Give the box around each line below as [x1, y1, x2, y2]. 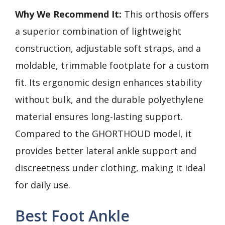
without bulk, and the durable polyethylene [15, 93, 203, 105]
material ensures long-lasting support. [15, 110, 183, 123]
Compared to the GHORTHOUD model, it [15, 128, 192, 140]
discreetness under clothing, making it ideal [15, 162, 205, 174]
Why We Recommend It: [15, 8, 122, 20]
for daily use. [15, 179, 70, 191]
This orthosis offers [122, 8, 209, 20]
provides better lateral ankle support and [15, 145, 196, 157]
